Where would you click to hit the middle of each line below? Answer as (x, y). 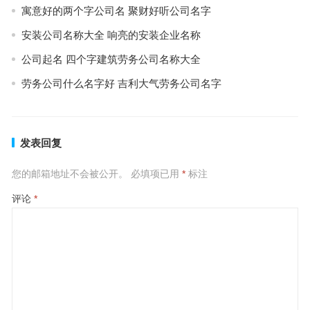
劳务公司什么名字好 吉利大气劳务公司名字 (121, 83)
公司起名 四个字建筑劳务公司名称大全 (111, 59)
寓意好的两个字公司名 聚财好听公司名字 (116, 10)
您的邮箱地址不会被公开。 (70, 173)
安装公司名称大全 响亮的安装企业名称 (111, 35)
